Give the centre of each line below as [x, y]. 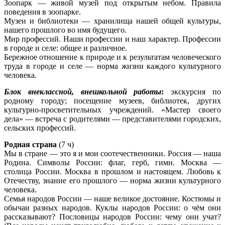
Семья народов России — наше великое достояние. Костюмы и [113, 198]
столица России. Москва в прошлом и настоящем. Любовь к [113, 171]
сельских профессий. [40, 128]
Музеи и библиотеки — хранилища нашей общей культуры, [113, 21]
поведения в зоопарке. [42, 12]
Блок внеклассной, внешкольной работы [83, 91]
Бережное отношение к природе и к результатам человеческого [113, 57]
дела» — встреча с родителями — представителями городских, [113, 119]
